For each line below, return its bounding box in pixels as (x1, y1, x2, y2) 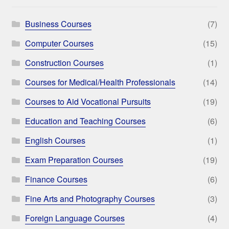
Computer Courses (25, 37, 94, 50)
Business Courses (25, 18, 91, 30)
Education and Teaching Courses (25, 115, 146, 127)
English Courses (25, 134, 85, 147)
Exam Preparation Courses (25, 154, 123, 166)
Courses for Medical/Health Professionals (25, 76, 175, 88)
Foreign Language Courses (25, 212, 125, 224)
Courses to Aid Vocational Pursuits (25, 96, 151, 108)
